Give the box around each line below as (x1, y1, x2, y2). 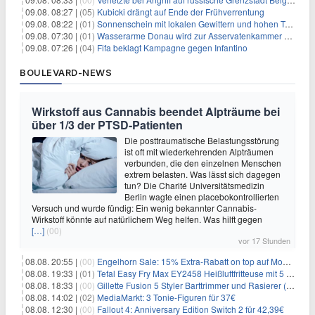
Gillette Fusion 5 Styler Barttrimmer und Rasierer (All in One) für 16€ (97, 279, 286, 292)
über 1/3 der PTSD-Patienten (32, 117, 183, 134)
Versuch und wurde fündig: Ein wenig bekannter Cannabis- (32, 202, 257, 214)
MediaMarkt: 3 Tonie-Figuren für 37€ (97, 291, 236, 304)
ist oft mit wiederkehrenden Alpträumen (124, 146, 274, 158)
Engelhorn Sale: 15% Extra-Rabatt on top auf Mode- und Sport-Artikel (97, 255, 283, 268)
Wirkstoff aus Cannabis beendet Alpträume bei (32, 103, 280, 120)
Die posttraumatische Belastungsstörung (124, 134, 279, 147)
